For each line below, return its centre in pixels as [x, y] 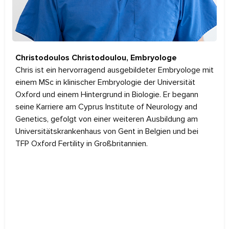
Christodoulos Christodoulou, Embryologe [96, 58]
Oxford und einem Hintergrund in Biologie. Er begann [107, 94]
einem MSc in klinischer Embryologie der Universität [105, 82]
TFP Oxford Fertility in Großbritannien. [82, 143]
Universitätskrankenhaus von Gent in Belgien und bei [107, 131]
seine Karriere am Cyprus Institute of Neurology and [106, 107]
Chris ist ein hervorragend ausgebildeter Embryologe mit [114, 70]
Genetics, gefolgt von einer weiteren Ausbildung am [107, 119]
